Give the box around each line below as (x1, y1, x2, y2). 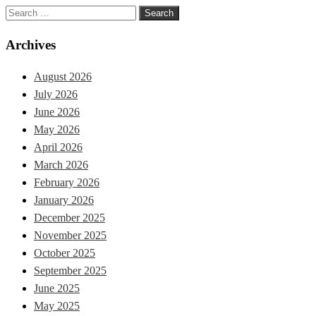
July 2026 (34, 88, 78, 101)
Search (5, 5, 35, 18)
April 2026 (34, 141, 83, 154)
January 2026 (34, 194, 94, 207)
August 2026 (34, 71, 92, 83)
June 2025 (34, 282, 80, 295)
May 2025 (34, 300, 80, 312)
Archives (6, 37, 56, 52)
